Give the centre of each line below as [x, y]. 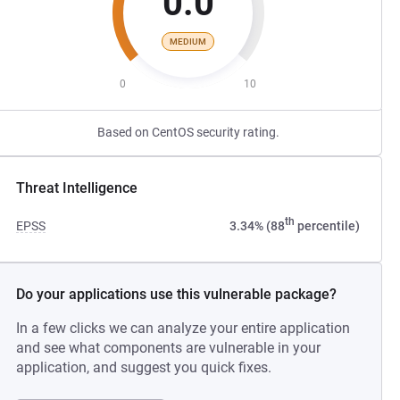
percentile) [327, 226]
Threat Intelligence [77, 188]
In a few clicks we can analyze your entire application [183, 328]
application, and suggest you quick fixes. [144, 367]
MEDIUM [188, 41]
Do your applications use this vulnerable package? [177, 294]
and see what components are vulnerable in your [169, 348]
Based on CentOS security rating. [188, 132]
